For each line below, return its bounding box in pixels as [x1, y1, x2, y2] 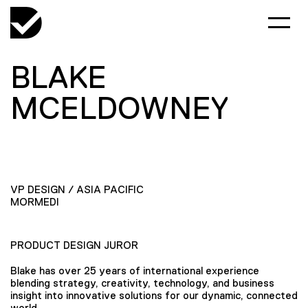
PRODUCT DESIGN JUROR [10, 239, 138, 251]
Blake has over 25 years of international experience [10, 264, 259, 276]
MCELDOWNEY [10, 91, 228, 125]
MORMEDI [10, 196, 59, 208]
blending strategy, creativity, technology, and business [10, 276, 274, 289]
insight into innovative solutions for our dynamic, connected [10, 289, 298, 301]
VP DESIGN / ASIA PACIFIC [10, 184, 144, 195]
